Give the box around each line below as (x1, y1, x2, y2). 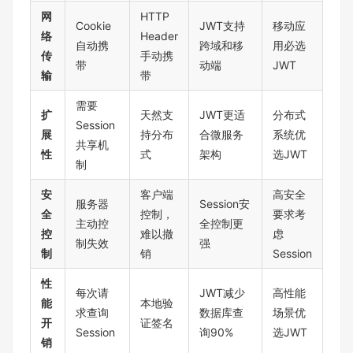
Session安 (199, 197, 250, 211)
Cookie (76, 19, 111, 33)
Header (140, 29, 178, 43)
